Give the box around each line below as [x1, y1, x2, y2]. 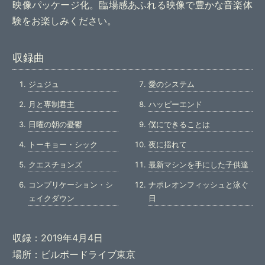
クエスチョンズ [28, 160, 82, 170]
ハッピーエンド [148, 99, 202, 109]
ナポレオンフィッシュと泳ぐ [148, 180, 248, 190]
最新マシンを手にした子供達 [148, 160, 248, 170]
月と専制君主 [28, 99, 75, 109]
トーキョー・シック [28, 140, 98, 150]
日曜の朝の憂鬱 [28, 119, 82, 130]
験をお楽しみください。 [12, 15, 117, 27]
